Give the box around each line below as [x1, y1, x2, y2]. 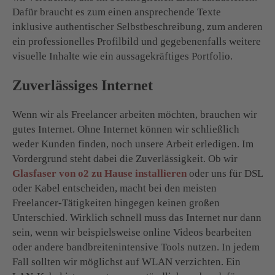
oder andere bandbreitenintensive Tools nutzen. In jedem [12, 241, 260, 253]
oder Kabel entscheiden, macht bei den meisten [12, 182, 217, 194]
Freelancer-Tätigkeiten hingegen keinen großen [12, 196, 220, 209]
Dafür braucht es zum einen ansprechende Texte [12, 6, 221, 18]
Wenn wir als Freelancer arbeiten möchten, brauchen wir [12, 108, 257, 120]
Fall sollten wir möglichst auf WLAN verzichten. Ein [12, 255, 241, 268]
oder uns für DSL [187, 167, 263, 179]
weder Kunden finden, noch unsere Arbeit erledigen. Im [12, 137, 254, 150]
